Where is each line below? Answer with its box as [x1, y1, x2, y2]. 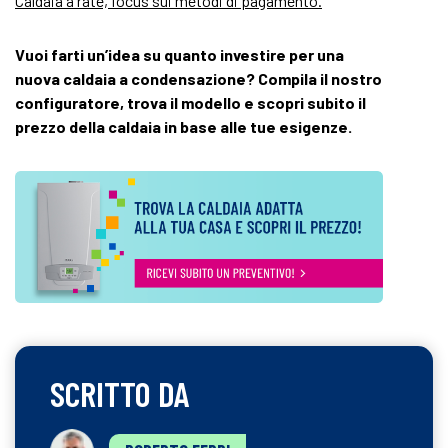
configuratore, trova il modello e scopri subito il [15, 93, 366, 112]
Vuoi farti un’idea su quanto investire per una [15, 45, 344, 64]
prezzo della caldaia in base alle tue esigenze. [15, 117, 352, 136]
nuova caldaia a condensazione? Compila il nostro [15, 69, 382, 88]
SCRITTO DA [50, 372, 190, 415]
